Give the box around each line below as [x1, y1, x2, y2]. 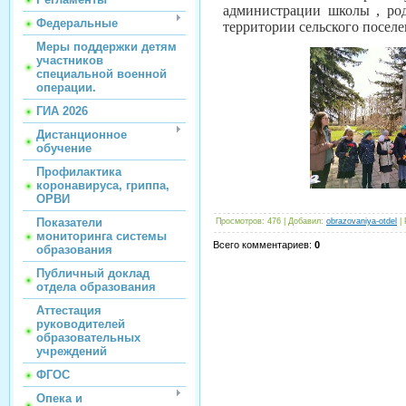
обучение [36, 141, 92, 155]
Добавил [288, 217, 321, 227]
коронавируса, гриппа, [36, 179, 169, 192]
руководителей [36, 317, 125, 331]
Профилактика [36, 165, 121, 179]
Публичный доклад [36, 266, 150, 280]
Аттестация [36, 304, 101, 317]
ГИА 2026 [36, 104, 88, 118]
